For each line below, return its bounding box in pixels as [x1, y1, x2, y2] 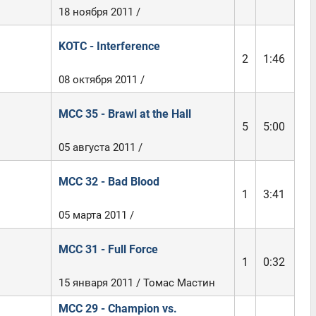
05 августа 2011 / [58, 141, 142, 154]
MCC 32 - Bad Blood [58, 175, 159, 188]
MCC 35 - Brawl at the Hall [58, 107, 191, 121]
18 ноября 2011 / [58, 6, 140, 18]
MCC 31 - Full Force [58, 243, 158, 256]
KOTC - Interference [58, 39, 160, 53]
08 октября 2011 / [58, 73, 145, 86]
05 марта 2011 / [58, 209, 134, 221]
